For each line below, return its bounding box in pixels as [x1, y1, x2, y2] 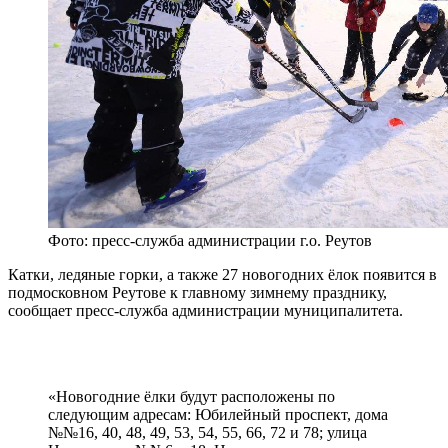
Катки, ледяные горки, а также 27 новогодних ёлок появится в [8, 266, 437, 284]
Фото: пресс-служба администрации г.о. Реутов [48, 232, 372, 250]
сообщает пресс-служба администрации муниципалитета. [8, 302, 403, 320]
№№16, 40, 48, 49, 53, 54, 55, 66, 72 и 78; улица [48, 424, 367, 442]
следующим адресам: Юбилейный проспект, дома [48, 406, 388, 424]
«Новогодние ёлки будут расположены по [48, 388, 335, 406]
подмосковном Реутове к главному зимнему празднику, [8, 284, 387, 302]
